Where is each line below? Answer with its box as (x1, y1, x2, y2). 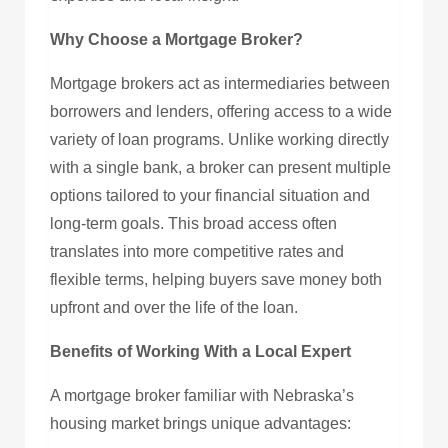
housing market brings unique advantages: (50, 414, 351, 432)
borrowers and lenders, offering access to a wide (50, 102, 392, 120)
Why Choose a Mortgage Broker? (50, 30, 303, 48)
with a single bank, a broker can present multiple (50, 158, 391, 176)
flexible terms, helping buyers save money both (50, 270, 382, 288)
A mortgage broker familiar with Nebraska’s (50, 386, 354, 404)
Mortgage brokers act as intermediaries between (50, 74, 390, 92)
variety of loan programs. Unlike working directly (50, 130, 389, 148)
